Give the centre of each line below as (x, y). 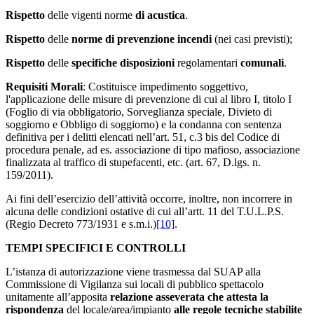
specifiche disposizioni (123, 62)
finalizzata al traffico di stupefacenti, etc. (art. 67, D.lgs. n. (133, 162)
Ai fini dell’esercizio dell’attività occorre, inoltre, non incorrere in (149, 198)
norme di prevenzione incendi (142, 39)
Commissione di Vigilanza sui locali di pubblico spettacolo (135, 284)
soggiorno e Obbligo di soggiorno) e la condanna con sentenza (144, 124)
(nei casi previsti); (252, 39)
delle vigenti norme (91, 15)
